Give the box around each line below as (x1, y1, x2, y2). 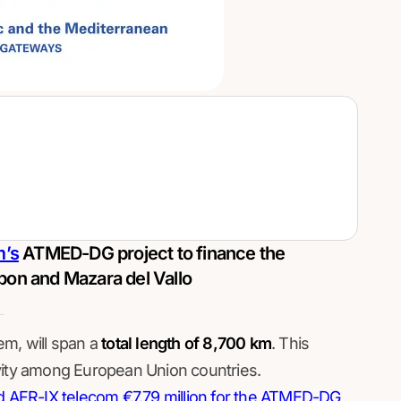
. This (270, 334, 310, 353)
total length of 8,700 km (97, 334, 271, 353)
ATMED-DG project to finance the (18, 243, 286, 264)
